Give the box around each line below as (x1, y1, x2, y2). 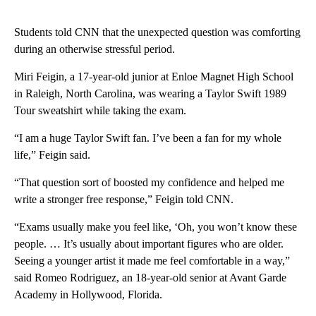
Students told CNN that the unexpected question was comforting (14, 25, 300, 38)
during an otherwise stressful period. (14, 42, 175, 55)
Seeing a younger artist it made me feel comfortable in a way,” (14, 254, 290, 267)
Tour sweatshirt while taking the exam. (14, 104, 186, 116)
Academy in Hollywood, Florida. (14, 288, 162, 300)
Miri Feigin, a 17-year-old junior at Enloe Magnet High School (14, 70, 293, 83)
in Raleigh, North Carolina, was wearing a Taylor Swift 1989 (14, 87, 286, 99)
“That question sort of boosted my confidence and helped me (14, 176, 284, 188)
